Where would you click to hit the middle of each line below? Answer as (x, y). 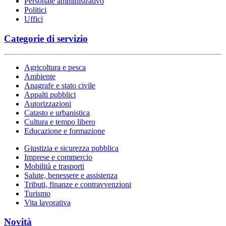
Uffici (34, 19)
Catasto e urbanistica (57, 112)
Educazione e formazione (65, 131)
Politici (35, 10)
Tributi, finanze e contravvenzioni (78, 184)
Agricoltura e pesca (55, 67)
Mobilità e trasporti (54, 166)
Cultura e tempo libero (60, 122)
